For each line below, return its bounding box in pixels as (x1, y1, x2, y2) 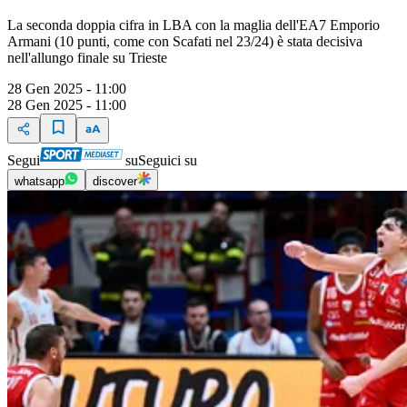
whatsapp (15, 174, 65, 189)
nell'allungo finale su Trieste (7, 50, 167, 66)
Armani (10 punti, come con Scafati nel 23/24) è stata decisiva (7, 34, 362, 50)
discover (93, 174, 137, 189)
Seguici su (138, 153, 197, 169)
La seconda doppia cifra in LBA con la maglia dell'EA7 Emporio (7, 17, 380, 34)
